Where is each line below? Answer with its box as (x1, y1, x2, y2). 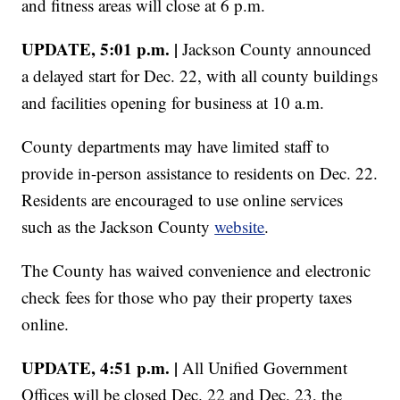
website (214, 214, 265, 237)
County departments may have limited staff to (21, 134, 330, 157)
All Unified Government (182, 355, 348, 379)
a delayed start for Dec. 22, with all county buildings (21, 63, 379, 87)
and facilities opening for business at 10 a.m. (21, 90, 325, 113)
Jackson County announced (182, 37, 372, 60)
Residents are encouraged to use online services (21, 187, 344, 211)
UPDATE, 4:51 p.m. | (21, 354, 183, 379)
